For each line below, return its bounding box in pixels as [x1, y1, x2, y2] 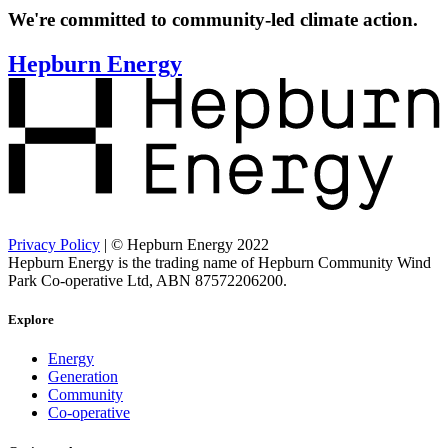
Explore [8, 311, 54, 327]
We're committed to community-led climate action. [8, 8, 418, 30]
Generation [48, 368, 118, 386]
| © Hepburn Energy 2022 [100, 235, 269, 253]
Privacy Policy [8, 235, 100, 253]
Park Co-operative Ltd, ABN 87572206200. [8, 271, 287, 289]
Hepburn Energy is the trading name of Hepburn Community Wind [8, 253, 431, 271]
